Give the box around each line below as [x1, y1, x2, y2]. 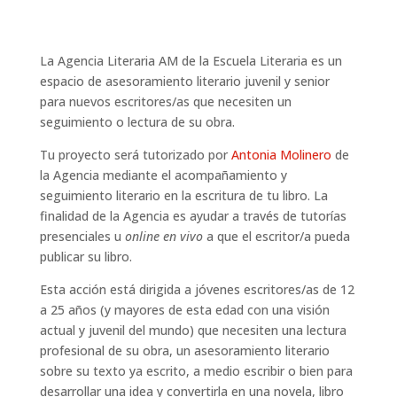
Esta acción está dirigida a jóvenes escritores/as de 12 [39, 281, 354, 299]
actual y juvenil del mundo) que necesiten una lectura [39, 322, 346, 339]
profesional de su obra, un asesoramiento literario [39, 342, 330, 360]
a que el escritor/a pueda [202, 228, 350, 245]
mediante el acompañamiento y [102, 167, 287, 184]
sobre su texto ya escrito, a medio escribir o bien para [39, 362, 353, 380]
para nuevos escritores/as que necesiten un [39, 93, 292, 111]
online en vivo [124, 228, 203, 245]
